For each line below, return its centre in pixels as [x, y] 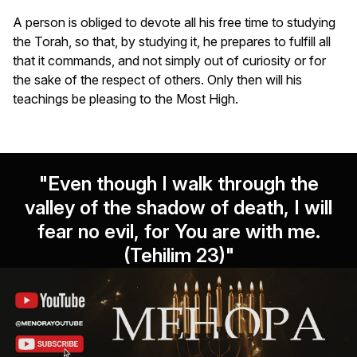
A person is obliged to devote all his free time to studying [174, 22]
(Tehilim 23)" [178, 255]
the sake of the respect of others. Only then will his [157, 79]
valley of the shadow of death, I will [178, 207]
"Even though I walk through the [178, 183]
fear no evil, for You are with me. [178, 231]
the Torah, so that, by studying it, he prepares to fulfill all [172, 41]
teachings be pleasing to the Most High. [126, 98]
